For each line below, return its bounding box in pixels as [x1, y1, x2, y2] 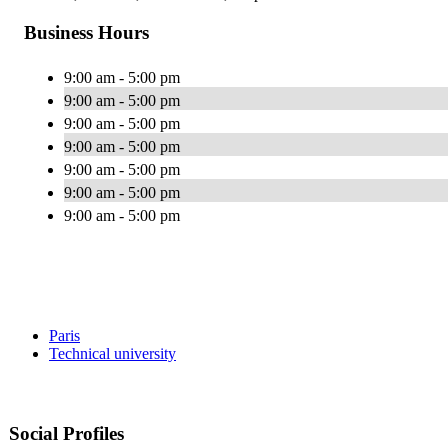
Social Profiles [9, 422, 124, 444]
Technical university [49, 344, 176, 362]
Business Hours [24, 21, 149, 43]
